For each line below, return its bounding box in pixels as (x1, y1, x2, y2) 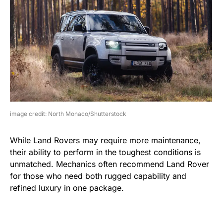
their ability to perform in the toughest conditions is (10, 147, 201, 157)
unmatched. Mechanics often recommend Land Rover (10, 159, 209, 169)
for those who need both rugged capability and (10, 170, 186, 181)
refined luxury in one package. (10, 182, 124, 193)
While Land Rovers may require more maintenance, (10, 135, 201, 145)
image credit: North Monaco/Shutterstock (10, 110, 126, 117)
